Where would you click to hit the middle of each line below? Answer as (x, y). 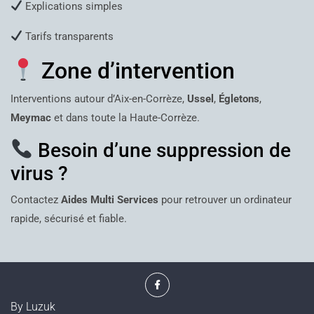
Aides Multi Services (110, 199)
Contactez (36, 199)
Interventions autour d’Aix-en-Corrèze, (99, 98)
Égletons (239, 98)
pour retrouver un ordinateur (225, 199)
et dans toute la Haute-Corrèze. (125, 117)
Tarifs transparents (68, 36)
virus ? (39, 173)
